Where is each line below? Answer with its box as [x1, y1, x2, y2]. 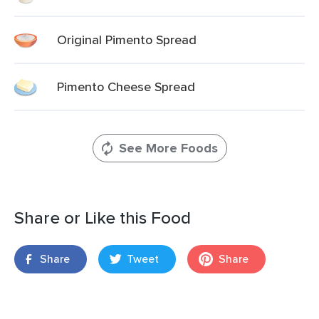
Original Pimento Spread [57, 31, 197, 48]
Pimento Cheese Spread [57, 78, 195, 95]
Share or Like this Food [14, 205, 191, 230]
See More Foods [118, 139, 218, 157]
